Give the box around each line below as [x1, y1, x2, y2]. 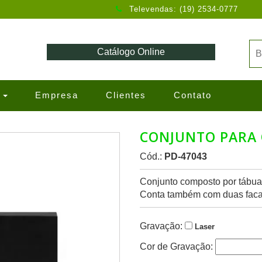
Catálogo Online [96, 47, 165, 57]
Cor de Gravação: [140, 242, 215, 251]
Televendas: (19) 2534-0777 [129, 5, 239, 13]
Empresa [35, 90, 78, 100]
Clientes [106, 90, 146, 100]
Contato [174, 90, 212, 100]
